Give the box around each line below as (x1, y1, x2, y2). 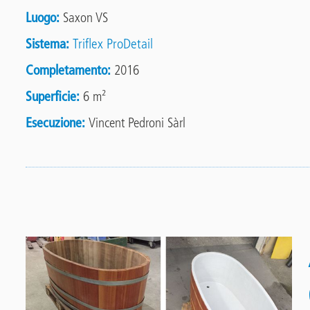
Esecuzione (26, 113, 82, 131)
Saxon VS (63, 8, 109, 26)
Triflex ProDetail (73, 35, 154, 52)
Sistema (26, 35, 66, 52)
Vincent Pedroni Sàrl (89, 113, 186, 131)
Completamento (26, 61, 108, 78)
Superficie (26, 87, 77, 104)
